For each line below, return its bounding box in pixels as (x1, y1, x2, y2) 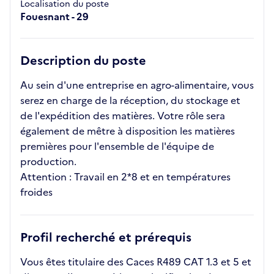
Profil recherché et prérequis (20, 228, 191, 246)
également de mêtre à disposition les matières (20, 124, 235, 138)
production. (20, 154, 76, 169)
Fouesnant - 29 (20, 9, 89, 24)
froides (20, 185, 53, 199)
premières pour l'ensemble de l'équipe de (20, 139, 214, 154)
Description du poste (20, 51, 146, 70)
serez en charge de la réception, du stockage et (20, 93, 240, 108)
